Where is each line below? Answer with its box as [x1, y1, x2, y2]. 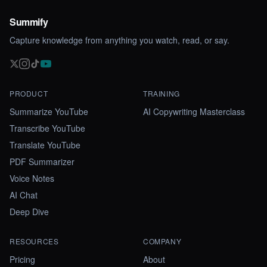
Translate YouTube [10, 139, 80, 151]
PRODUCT [10, 88, 48, 98]
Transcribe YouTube [10, 122, 85, 134]
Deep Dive [10, 206, 49, 218]
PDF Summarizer [10, 156, 74, 167]
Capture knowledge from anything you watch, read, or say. [10, 34, 229, 46]
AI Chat [10, 189, 38, 201]
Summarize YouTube [10, 105, 88, 117]
